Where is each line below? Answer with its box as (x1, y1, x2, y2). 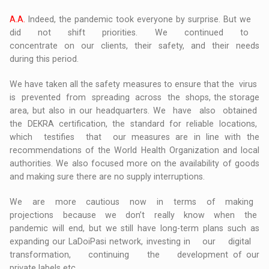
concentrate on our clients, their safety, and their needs (10, 41, 259, 51)
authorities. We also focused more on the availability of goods (10, 159, 259, 169)
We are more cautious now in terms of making (10, 197, 259, 207)
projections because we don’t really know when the (10, 210, 259, 220)
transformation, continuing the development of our (10, 250, 259, 260)
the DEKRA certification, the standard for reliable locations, (10, 119, 259, 129)
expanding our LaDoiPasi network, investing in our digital (10, 237, 259, 247)
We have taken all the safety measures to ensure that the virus (10, 79, 259, 89)
